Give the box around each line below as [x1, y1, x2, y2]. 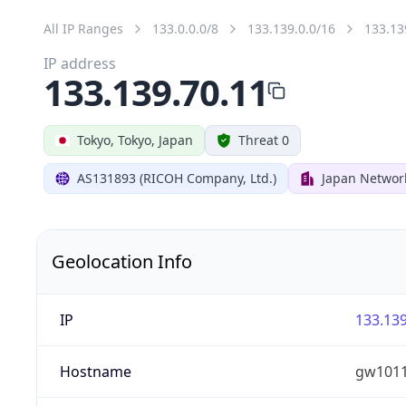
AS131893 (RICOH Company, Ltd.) [77, 169, 276, 187]
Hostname [59, 361, 131, 382]
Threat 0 [238, 130, 289, 149]
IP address [43, 53, 116, 73]
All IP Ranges [43, 19, 123, 37]
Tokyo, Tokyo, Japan [77, 130, 193, 149]
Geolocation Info [52, 248, 192, 274]
